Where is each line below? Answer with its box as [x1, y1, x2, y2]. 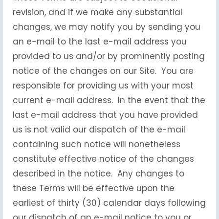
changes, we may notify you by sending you [13, 21, 200, 33]
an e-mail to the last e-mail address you [13, 36, 187, 47]
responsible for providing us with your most [13, 80, 194, 91]
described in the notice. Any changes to [13, 168, 184, 179]
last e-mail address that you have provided [13, 109, 198, 121]
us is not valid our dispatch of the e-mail [13, 124, 185, 135]
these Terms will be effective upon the [13, 182, 175, 194]
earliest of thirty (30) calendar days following [13, 197, 206, 209]
